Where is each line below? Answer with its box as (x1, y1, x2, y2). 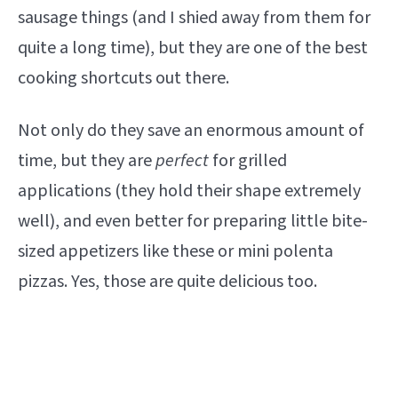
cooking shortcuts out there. (18, 66, 229, 92)
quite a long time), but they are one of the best (18, 36, 368, 61)
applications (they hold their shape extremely (18, 179, 361, 204)
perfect (155, 148, 209, 174)
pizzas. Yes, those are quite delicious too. (18, 269, 317, 295)
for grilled (209, 148, 287, 174)
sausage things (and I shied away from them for (18, 5, 370, 31)
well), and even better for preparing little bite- (18, 209, 368, 235)
